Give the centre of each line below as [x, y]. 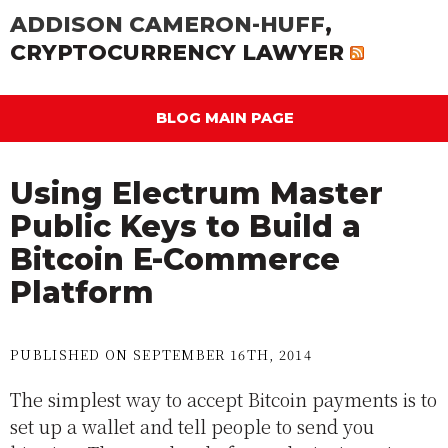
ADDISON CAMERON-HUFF [167, 24]
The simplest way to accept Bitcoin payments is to [223, 399]
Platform [82, 293]
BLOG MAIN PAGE [225, 118]
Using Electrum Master [196, 194]
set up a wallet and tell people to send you [192, 426]
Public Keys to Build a [185, 227]
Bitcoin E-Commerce [175, 260]
